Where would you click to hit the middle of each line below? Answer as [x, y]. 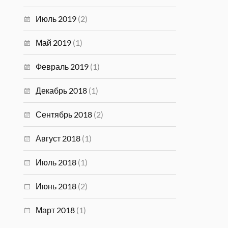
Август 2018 [58, 138]
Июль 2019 [56, 19]
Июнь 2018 [56, 186]
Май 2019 [54, 42]
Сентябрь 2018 [64, 114]
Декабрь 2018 [62, 90]
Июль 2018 [56, 162]
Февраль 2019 [62, 66]
